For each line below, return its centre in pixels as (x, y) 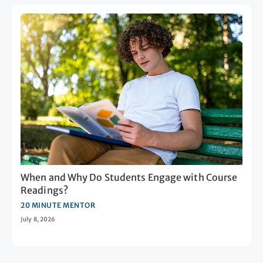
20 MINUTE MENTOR (58, 205)
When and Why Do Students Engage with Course (129, 178)
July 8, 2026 (38, 220)
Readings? (44, 190)
